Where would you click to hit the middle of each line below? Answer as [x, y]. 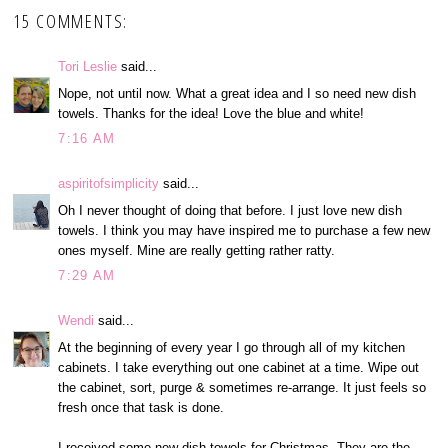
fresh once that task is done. [141, 407]
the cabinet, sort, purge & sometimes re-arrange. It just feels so [242, 387]
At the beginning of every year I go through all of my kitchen [232, 347]
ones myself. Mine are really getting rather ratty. [197, 250]
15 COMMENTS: [71, 21]
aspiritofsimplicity [109, 184]
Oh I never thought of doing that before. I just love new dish [230, 210]
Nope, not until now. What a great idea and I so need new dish [237, 93]
